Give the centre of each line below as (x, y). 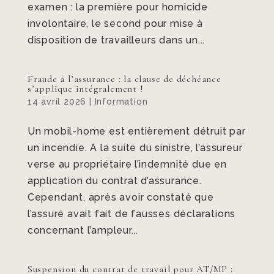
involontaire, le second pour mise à (115, 24)
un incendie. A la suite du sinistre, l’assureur (135, 148)
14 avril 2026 (57, 102)
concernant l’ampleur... (83, 230)
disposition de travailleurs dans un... (116, 40)
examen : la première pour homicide (117, 7)
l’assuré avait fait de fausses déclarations (131, 214)
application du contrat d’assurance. (114, 181)
